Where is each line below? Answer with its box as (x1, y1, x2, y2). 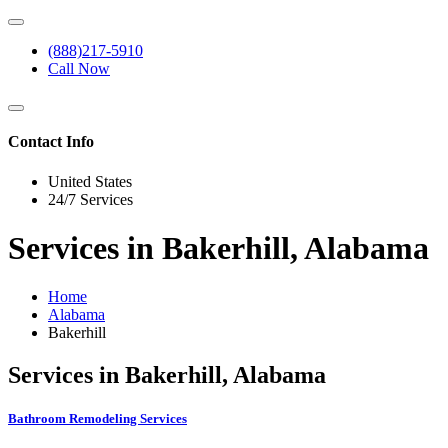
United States (48, 172, 132, 190)
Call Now (48, 60, 110, 77)
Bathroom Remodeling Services (8, 411, 187, 427)
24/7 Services (48, 190, 133, 208)
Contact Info (8, 133, 94, 151)
